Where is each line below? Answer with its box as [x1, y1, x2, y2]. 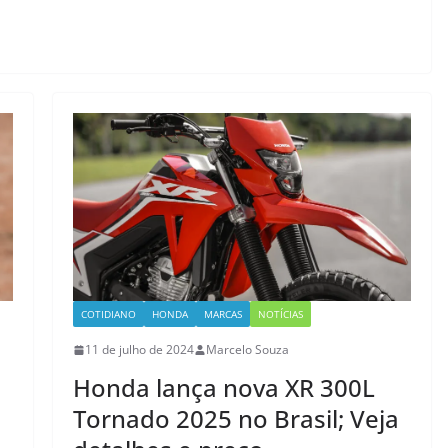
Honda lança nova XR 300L [72, 371, 375, 405]
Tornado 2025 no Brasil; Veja [72, 402, 399, 436]
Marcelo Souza [205, 341, 289, 359]
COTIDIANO [80, 307, 136, 322]
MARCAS [203, 307, 242, 322]
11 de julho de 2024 [84, 341, 194, 359]
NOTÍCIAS [257, 307, 303, 322]
